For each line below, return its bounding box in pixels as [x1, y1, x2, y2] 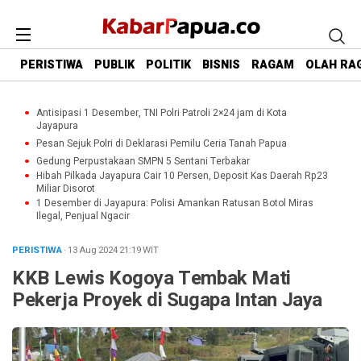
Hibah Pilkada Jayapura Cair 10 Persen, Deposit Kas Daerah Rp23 [36, 168, 328, 183]
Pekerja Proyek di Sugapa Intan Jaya [12, 286, 323, 314]
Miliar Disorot [36, 181, 95, 196]
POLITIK [146, 56, 191, 74]
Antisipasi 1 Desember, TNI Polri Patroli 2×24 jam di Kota [36, 106, 287, 120]
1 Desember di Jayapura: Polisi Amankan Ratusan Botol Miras [36, 196, 313, 210]
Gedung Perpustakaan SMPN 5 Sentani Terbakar [36, 154, 250, 168]
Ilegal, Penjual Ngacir [36, 209, 130, 223]
